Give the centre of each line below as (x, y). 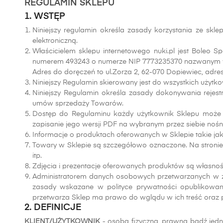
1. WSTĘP (45, 16)
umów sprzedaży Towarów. (78, 104)
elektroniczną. (55, 41)
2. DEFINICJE (54, 208)
